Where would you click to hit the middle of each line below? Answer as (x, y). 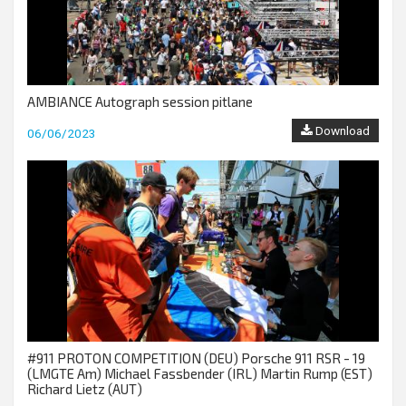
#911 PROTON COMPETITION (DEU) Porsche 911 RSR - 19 (196, 358)
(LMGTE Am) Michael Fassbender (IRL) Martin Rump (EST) (200, 373)
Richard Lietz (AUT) (85, 389)
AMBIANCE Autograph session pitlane (140, 101)
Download (341, 130)
